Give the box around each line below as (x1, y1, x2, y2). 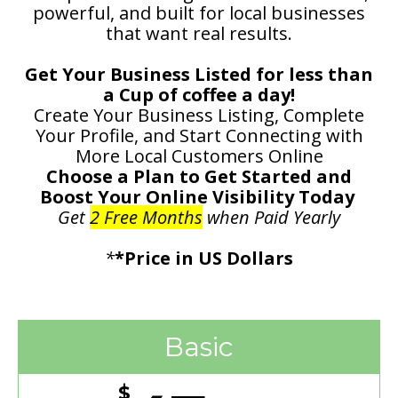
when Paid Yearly (203, 205, 340, 230)
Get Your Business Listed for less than (25, 62, 373, 87)
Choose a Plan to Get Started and (46, 164, 352, 189)
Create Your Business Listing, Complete (34, 103, 364, 128)
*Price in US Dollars (115, 246, 293, 271)
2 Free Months (90, 205, 203, 230)
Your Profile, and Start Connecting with (35, 123, 363, 148)
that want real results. (106, 21, 292, 46)
